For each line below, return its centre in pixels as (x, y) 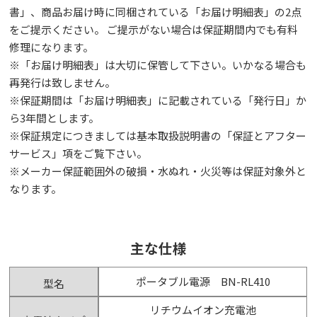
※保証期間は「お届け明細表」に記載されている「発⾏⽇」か (158, 100)
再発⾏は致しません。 (63, 83)
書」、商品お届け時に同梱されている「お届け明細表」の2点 (156, 12)
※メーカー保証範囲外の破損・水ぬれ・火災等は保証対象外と (158, 171)
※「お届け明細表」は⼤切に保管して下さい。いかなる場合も (158, 65)
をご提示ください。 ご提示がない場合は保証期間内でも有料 (154, 30)
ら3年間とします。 (54, 118)
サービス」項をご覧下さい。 (79, 154)
